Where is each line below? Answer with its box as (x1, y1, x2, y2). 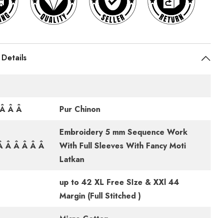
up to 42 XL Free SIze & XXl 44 (59, 176, 179, 188)
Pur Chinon (59, 103, 100, 115)
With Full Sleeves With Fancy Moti (59, 140, 186, 151)
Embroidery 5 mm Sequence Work (59, 126, 187, 138)
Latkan (59, 153, 84, 165)
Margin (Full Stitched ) (59, 190, 141, 201)
